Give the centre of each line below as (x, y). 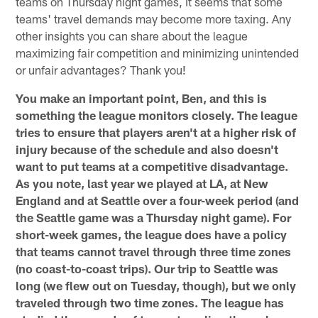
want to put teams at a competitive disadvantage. (152, 166)
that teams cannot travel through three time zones (154, 251)
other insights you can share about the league (132, 35)
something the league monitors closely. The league (157, 115)
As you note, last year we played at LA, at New (142, 183)
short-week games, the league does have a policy (152, 234)
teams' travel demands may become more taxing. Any (154, 18)
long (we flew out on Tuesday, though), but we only (156, 285)
